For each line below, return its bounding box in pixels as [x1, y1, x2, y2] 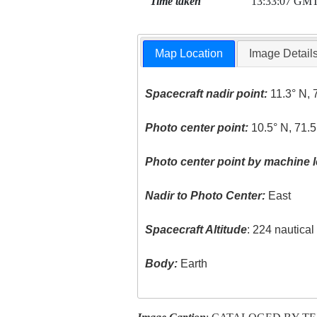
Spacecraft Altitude [145, 224, 248, 236]
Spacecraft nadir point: [145, 88, 268, 100]
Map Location [155, 47, 224, 60]
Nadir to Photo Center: [145, 190, 266, 202]
